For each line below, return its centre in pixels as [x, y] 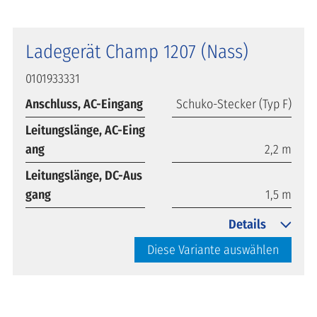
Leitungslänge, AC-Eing [85, 130]
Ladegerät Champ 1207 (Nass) [137, 51]
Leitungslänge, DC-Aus [84, 175]
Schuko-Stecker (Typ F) [234, 104]
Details [247, 224]
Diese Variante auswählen [213, 249]
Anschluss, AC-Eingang [84, 104]
